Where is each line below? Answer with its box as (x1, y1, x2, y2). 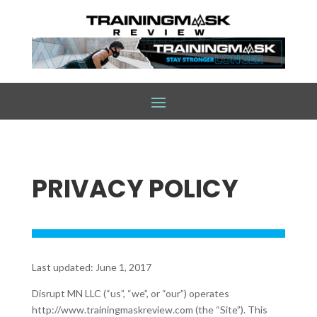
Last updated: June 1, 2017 (31, 261, 151, 274)
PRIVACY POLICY (31, 171, 238, 207)
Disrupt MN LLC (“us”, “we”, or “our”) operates (31, 287, 229, 300)
